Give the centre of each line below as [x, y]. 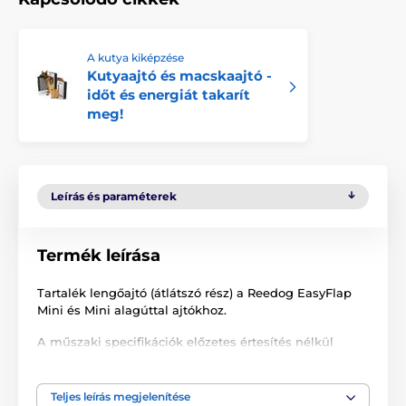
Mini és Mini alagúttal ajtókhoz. [132, 310]
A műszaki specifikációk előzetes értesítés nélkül [185, 342]
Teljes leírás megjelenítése [121, 397]
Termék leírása [99, 256]
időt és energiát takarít [169, 95]
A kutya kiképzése [135, 58]
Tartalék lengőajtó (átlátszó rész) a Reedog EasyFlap [194, 293]
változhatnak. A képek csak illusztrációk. [159, 359]
